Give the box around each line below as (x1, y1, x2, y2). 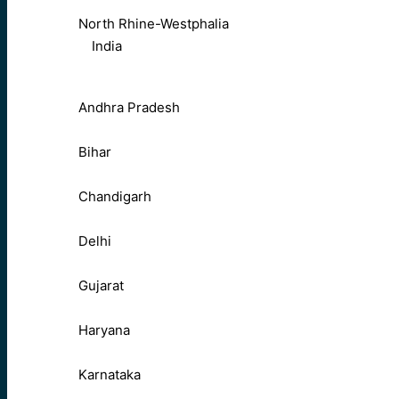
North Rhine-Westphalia (78, 15, 229, 33)
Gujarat (78, 277, 124, 295)
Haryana (78, 322, 130, 339)
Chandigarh (78, 188, 151, 206)
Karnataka (78, 366, 141, 384)
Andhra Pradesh (78, 99, 180, 117)
